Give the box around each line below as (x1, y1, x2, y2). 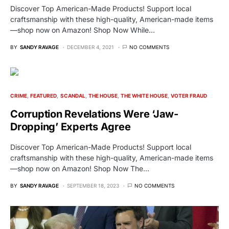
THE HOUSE (88, 92, 118, 99)
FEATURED (30, 92, 57, 99)
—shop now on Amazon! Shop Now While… (10, 25, 155, 34)
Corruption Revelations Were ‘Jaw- (10, 107, 178, 120)
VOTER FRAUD (171, 92, 208, 99)
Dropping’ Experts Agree (10, 120, 131, 133)
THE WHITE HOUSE (121, 92, 168, 99)
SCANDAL (60, 92, 85, 99)
